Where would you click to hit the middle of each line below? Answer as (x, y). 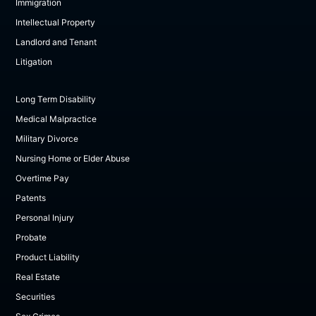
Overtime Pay (43, 178)
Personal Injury (45, 218)
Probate (31, 238)
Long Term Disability (56, 99)
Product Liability (48, 257)
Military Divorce (47, 139)
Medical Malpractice (56, 119)
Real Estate (38, 277)
